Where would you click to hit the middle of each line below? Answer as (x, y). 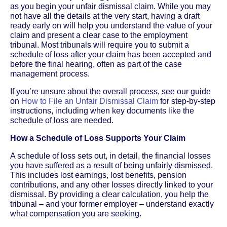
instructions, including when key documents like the (102, 110)
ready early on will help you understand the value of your (111, 25)
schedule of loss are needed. (62, 120)
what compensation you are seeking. (76, 213)
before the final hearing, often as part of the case (96, 64)
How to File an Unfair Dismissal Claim (90, 101)
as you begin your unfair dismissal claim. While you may (110, 6)
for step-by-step (187, 101)
